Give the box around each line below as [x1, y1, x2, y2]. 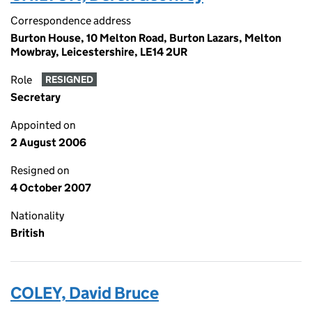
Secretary [10, 91, 61, 104]
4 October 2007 [10, 181, 91, 194]
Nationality [10, 209, 64, 222]
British [10, 226, 45, 240]
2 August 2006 [10, 136, 86, 149]
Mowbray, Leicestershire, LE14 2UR [10, 45, 187, 58]
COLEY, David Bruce [10, 283, 159, 303]
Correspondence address [10, 14, 131, 27]
